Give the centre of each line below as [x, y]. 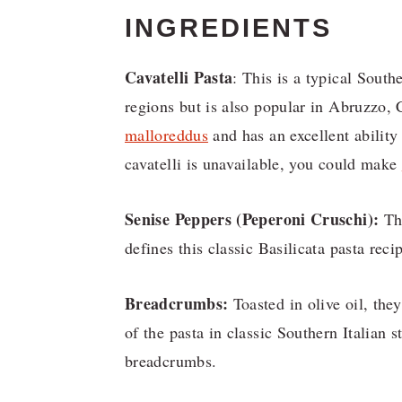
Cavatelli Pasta [179, 77]
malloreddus [166, 134]
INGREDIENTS [228, 27]
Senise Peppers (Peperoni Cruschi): [252, 218]
